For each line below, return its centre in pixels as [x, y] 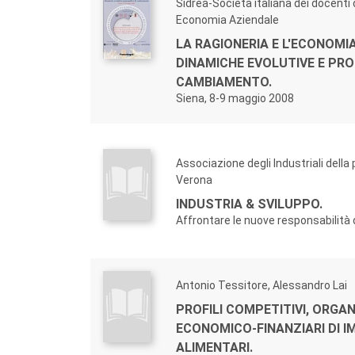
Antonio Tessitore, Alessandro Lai [261, 285]
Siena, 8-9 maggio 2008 [235, 98]
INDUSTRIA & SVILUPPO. [249, 204]
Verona [194, 180]
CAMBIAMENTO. [224, 82]
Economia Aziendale [227, 20]
